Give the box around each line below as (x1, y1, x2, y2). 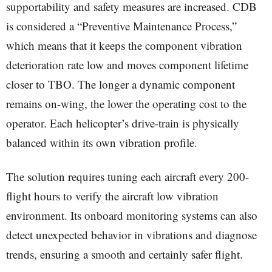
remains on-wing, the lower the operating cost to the (6, 96, 246, 111)
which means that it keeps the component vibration (6, 38, 242, 53)
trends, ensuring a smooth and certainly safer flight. (6, 246, 243, 262)
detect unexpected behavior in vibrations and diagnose (6, 227, 257, 242)
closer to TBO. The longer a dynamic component (6, 76, 235, 92)
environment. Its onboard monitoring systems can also (6, 208, 257, 223)
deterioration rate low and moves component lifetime (6, 57, 248, 72)
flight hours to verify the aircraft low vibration (6, 188, 219, 203)
